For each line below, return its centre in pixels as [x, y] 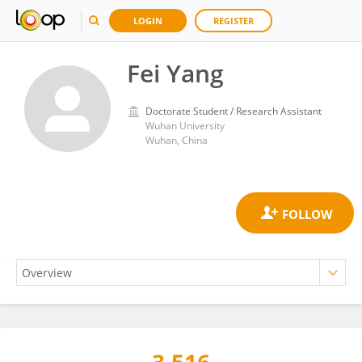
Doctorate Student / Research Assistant [234, 111]
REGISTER [234, 21]
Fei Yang [175, 73]
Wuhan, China [177, 140]
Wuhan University [185, 126]
